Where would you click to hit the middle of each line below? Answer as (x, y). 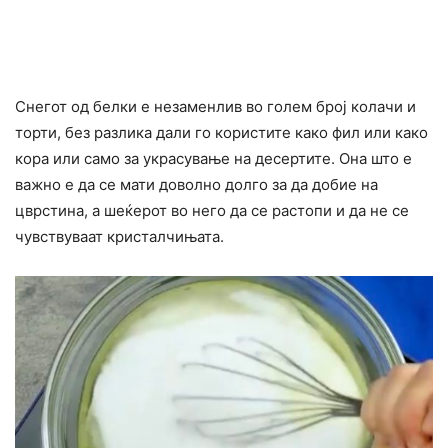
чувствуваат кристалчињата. (119, 236)
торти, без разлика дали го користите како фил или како (221, 132)
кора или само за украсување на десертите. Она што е (213, 158)
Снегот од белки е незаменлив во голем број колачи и (215, 106)
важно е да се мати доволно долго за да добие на (196, 184)
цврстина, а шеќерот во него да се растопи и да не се (212, 210)
